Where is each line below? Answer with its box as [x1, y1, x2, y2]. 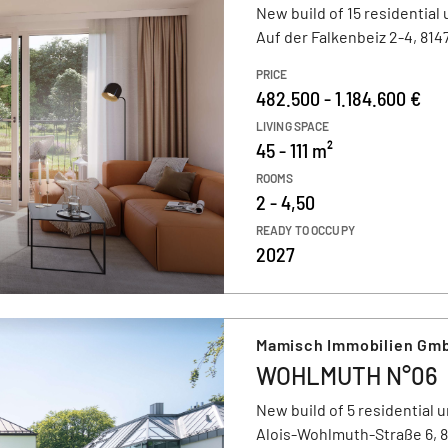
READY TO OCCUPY [256, 223, 355, 237]
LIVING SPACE [256, 119, 330, 133]
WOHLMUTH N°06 [256, 361, 438, 390]
